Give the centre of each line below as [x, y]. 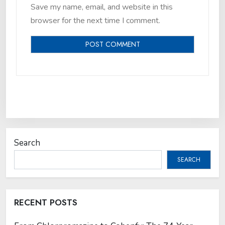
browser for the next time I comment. [95, 21]
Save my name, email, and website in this [102, 7]
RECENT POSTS [46, 202]
